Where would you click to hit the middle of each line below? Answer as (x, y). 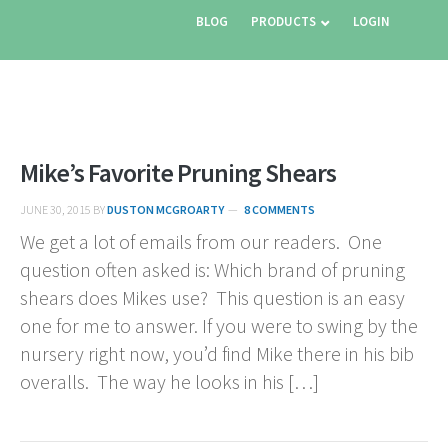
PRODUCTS (284, 21)
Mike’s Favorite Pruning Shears (178, 172)
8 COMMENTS (279, 209)
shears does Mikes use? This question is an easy (212, 297)
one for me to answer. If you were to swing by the (219, 325)
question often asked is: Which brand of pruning (212, 269)
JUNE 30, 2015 (55, 209)
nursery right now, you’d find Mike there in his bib (217, 353)
